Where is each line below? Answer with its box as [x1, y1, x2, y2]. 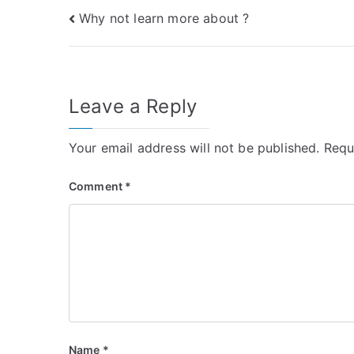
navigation [68, 39, 194, 70]
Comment [69, 179, 126, 194]
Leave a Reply [69, 95, 198, 119]
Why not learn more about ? [79, 9, 250, 26]
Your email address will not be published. [69, 140, 320, 156]
